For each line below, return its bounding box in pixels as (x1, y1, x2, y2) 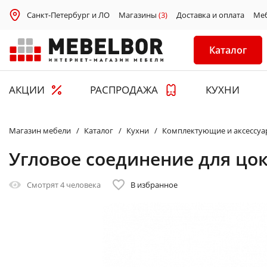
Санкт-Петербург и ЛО (27, 9, 110, 20)
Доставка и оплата (176, 9, 244, 20)
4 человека (60, 179, 101, 191)
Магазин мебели (9, 125, 71, 136)
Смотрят (27, 179, 60, 191)
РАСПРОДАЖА (90, 83, 159, 97)
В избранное (131, 179, 178, 191)
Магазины (119, 9, 159, 20)
